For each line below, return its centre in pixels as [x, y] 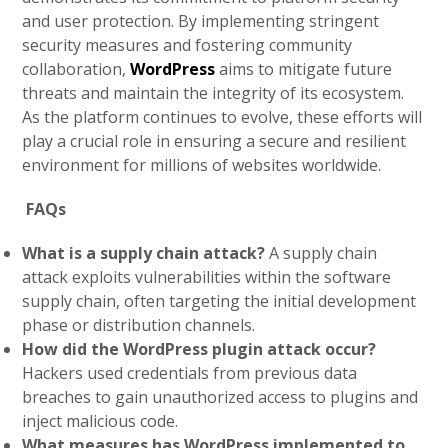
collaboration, [76, 69]
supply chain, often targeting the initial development [219, 301]
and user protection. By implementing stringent [201, 21]
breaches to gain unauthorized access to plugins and [220, 397]
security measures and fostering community [187, 45]
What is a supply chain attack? [144, 253]
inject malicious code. [100, 421]
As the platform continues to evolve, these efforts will [222, 117]
